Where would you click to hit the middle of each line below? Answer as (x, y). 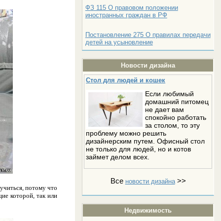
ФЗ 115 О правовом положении (131, 7)
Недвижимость (148, 210)
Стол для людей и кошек (126, 80)
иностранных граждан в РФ (126, 15)
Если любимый (170, 93)
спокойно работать (176, 117)
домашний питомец (177, 101)
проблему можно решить (126, 133)
